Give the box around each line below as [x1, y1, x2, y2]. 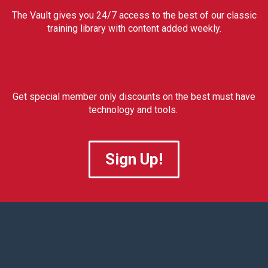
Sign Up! [105, 150, 163, 168]
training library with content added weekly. [47, 23, 221, 34]
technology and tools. [88, 104, 180, 115]
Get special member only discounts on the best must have [13, 91, 255, 102]
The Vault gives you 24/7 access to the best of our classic [11, 10, 257, 21]
